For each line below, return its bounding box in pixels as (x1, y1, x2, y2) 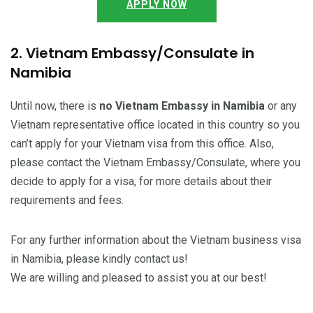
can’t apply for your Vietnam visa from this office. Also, (10, 136, 274, 150)
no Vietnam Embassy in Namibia (99, 99, 268, 112)
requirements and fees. (10, 193, 124, 207)
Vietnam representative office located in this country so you (10, 117, 300, 131)
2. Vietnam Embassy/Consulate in (10, 43, 254, 63)
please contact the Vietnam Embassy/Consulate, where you (10, 155, 300, 169)
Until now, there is (10, 99, 99, 112)
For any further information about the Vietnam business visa (10, 233, 301, 247)
